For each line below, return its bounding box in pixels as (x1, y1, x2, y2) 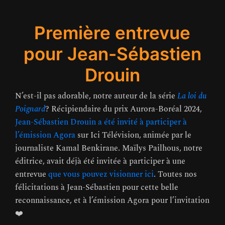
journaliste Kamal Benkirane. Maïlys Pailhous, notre (15, 142, 202, 154)
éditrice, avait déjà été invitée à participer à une (15, 155, 185, 167)
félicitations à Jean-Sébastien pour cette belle (15, 181, 178, 193)
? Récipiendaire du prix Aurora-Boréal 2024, (45, 102, 202, 115)
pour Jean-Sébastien (23, 43, 201, 64)
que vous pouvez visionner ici (48, 168, 154, 180)
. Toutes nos (154, 168, 197, 180)
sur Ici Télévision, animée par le (75, 129, 191, 141)
